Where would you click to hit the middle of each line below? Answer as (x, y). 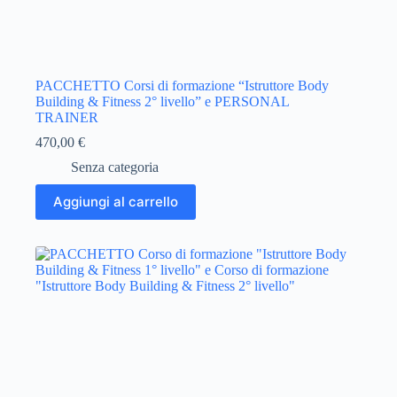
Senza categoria (115, 167)
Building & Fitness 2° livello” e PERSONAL (162, 101)
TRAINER (67, 117)
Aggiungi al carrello (116, 202)
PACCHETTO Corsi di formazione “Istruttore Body (182, 85)
